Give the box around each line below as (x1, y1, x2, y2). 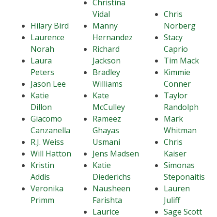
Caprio (164, 44, 188, 54)
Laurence (31, 32, 64, 43)
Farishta (93, 195, 122, 205)
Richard (93, 44, 120, 54)
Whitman (164, 125, 197, 136)
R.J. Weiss (31, 137, 64, 147)
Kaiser (164, 148, 186, 159)
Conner (164, 78, 191, 89)
